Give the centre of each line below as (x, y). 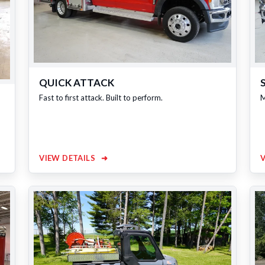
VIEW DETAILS (68, 158)
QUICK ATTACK (77, 83)
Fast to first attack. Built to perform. (101, 98)
